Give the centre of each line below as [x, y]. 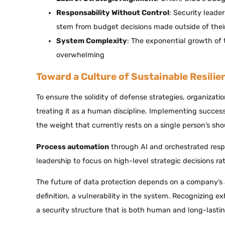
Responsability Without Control [113, 13]
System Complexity [92, 41]
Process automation [73, 147]
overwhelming [80, 55]
